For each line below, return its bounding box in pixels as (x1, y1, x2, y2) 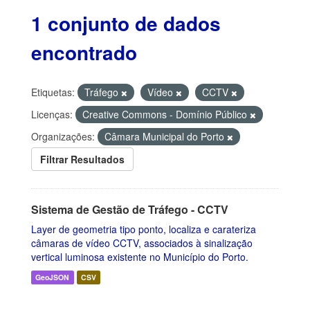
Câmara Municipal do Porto (104, 129, 227, 143)
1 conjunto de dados (31, 9, 221, 37)
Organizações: (31, 129, 95, 143)
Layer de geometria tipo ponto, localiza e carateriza (31, 222, 256, 236)
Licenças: (31, 107, 73, 121)
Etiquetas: (31, 85, 75, 99)
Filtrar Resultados (40, 152, 125, 166)
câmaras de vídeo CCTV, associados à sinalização (31, 236, 253, 250)
